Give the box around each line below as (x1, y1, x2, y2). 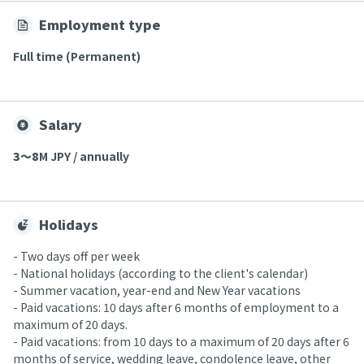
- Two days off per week (13, 248, 140, 264)
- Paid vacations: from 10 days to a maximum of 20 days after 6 (13, 333, 349, 349)
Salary (39, 115, 82, 134)
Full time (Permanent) (13, 48, 141, 64)
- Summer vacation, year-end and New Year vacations (13, 282, 301, 298)
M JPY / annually (39, 148, 129, 164)
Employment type (39, 15, 161, 34)
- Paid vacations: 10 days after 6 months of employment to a (13, 299, 339, 315)
